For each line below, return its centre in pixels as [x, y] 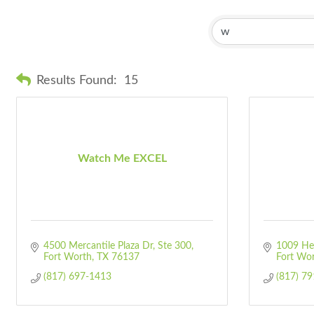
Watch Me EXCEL [122, 158]
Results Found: [77, 80]
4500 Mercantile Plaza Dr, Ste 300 [117, 246]
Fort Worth [67, 257]
